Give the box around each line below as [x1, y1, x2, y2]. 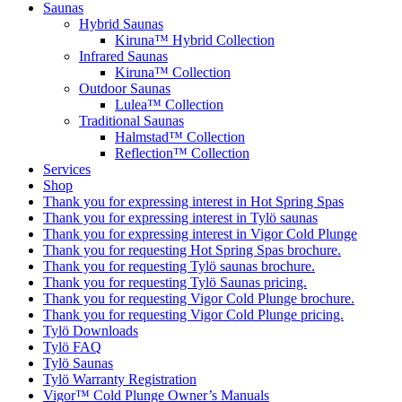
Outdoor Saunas [79, 81, 170, 96]
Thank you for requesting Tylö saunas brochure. [43, 258, 315, 274]
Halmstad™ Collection [115, 129, 245, 144]
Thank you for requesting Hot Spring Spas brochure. [43, 242, 341, 258]
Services [43, 162, 91, 177]
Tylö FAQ [43, 339, 101, 354]
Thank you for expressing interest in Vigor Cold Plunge [43, 226, 357, 241]
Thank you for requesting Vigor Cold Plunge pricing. [43, 307, 344, 322]
